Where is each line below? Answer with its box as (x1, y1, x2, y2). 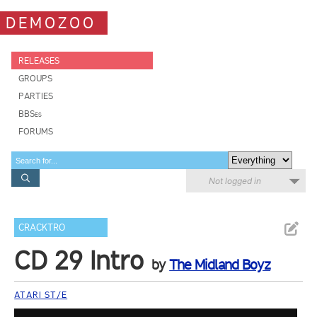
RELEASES (18, 55, 59, 66)
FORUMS (18, 126, 53, 137)
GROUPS (18, 73, 52, 83)
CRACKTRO (18, 221, 66, 234)
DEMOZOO (6, 13, 96, 33)
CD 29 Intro (14, 245, 144, 276)
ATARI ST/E (14, 289, 68, 300)
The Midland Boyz (169, 256, 271, 273)
